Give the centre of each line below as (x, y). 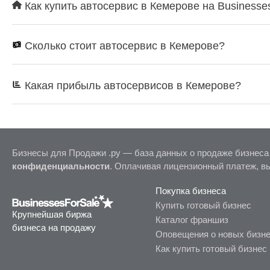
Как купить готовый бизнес (212, 248)
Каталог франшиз (192, 219)
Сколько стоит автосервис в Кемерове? (123, 46)
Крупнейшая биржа (52, 215)
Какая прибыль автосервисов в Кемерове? (131, 85)
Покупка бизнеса (191, 190)
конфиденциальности (61, 166)
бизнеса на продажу (54, 228)
